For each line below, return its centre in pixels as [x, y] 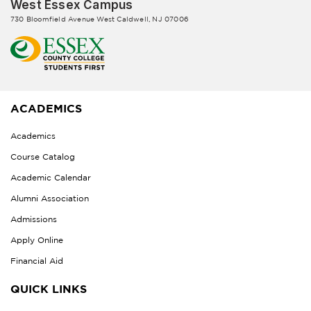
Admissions [34, 219]
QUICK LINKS [49, 288]
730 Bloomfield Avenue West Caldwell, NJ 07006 [99, 19]
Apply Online [37, 239]
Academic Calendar [51, 177]
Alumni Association [50, 198]
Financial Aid [37, 260]
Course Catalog [43, 156]
